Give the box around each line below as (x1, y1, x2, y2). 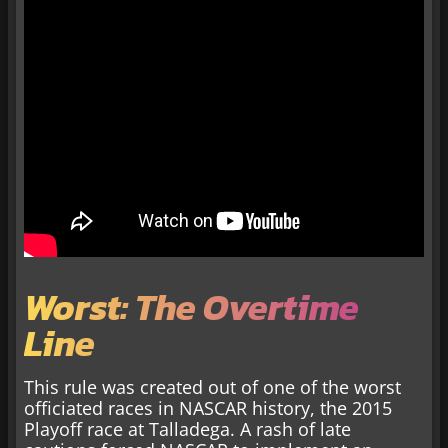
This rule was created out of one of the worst (24, 374, 401, 399)
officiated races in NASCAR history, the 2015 (24, 395, 392, 420)
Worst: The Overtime (24, 279, 359, 334)
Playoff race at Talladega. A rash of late (24, 416, 351, 441)
